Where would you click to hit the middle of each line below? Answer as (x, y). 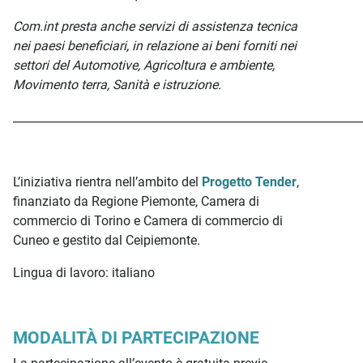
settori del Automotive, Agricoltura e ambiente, (144, 65)
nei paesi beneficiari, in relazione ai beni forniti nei (155, 46)
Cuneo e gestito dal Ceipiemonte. (107, 240)
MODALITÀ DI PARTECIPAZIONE (136, 338)
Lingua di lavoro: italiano (84, 273)
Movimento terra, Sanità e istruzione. (117, 85)
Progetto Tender (249, 182)
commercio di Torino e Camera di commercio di (148, 221)
